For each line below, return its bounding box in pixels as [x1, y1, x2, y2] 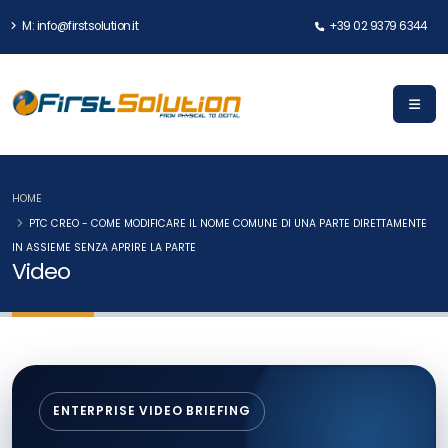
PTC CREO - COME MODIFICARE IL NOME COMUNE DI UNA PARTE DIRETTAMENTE [29, 216, 427, 231]
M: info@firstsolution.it [19, 18, 138, 34]
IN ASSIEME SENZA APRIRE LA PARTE [12, 240, 196, 255]
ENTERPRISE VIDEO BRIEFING [52, 402, 251, 420]
